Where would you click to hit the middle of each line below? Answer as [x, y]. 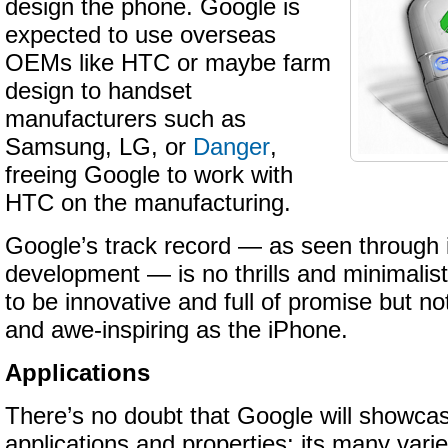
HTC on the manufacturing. [148, 203]
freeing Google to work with [149, 175]
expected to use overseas [140, 35]
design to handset [98, 91]
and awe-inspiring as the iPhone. [176, 330]
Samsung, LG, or [99, 147]
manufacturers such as [125, 119]
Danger [231, 147]
